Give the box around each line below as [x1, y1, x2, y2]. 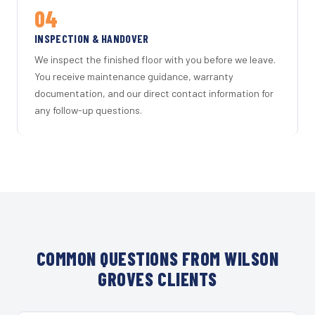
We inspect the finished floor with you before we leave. [34, 53, 276, 66]
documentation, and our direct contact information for [34, 87, 274, 100]
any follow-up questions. [34, 104, 142, 117]
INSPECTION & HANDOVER [34, 31, 149, 45]
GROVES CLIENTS [98, 268, 217, 290]
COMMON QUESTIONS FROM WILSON [36, 247, 279, 270]
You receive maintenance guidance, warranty [34, 70, 233, 83]
